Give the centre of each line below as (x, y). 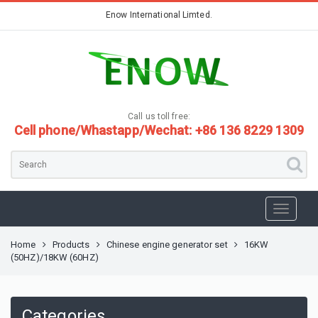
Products (71, 245)
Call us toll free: (159, 116)
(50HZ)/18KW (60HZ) (55, 257)
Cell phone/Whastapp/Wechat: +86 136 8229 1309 (159, 130)
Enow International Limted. (159, 15)
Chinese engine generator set (167, 245)
